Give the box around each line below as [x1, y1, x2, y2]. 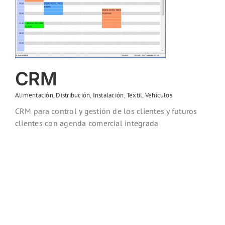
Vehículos [145, 91, 172, 100]
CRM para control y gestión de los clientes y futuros [15, 106, 197, 117]
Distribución [56, 91, 90, 100]
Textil [126, 91, 143, 100]
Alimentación [15, 91, 53, 100]
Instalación [92, 91, 124, 100]
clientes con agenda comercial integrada [15, 118, 159, 129]
